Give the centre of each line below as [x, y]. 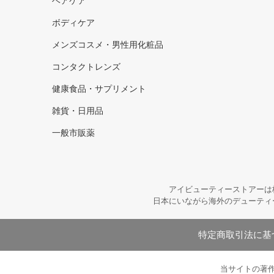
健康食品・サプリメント [99, 89]
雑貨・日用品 [78, 111]
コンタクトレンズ [86, 67]
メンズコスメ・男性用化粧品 [108, 45]
